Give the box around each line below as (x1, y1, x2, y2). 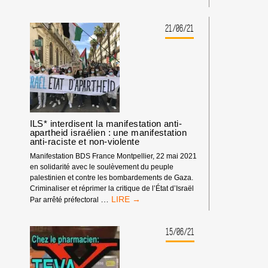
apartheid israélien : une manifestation (29, 127, 187, 138)
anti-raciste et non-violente (29, 136, 140, 147)
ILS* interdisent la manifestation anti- (29, 118, 182, 129)
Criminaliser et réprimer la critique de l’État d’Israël (29, 184, 194, 192)
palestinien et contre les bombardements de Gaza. (29, 173, 193, 181)
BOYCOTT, (124, 11, 166, 22)
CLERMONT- (124, 65, 174, 75)
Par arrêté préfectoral (29, 196, 100, 203)
